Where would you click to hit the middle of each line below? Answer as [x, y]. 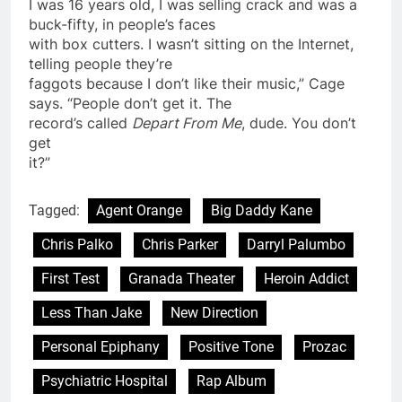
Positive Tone [231, 346]
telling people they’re [100, 63]
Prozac [324, 346]
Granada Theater [182, 278]
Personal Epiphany [100, 346]
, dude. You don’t [299, 122]
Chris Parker [180, 244]
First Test [70, 278]
